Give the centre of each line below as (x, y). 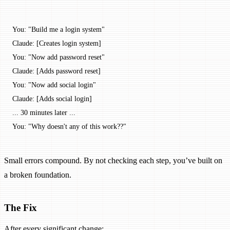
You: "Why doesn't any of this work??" (69, 127)
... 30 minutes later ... (44, 113)
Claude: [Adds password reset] (56, 71)
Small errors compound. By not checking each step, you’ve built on (113, 161)
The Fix (21, 207)
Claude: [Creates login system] (57, 43)
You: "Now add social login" (54, 85)
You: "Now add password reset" (59, 57)
